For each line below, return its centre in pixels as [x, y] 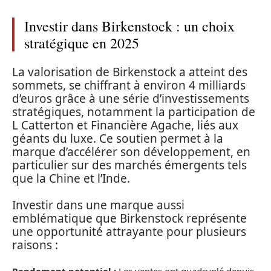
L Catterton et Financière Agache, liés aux [125, 125]
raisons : [35, 245]
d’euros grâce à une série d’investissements [131, 98]
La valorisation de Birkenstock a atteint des [130, 72]
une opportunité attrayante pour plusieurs [129, 232]
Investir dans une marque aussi [98, 205]
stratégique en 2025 [82, 43]
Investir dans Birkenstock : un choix [129, 26]
